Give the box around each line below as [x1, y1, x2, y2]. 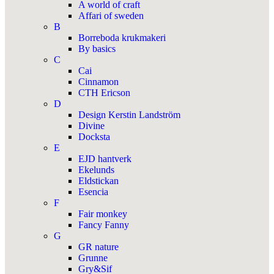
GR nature [78, 242, 119, 252]
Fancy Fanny [78, 220, 129, 230]
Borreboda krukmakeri [78, 32, 166, 43]
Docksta [78, 131, 110, 142]
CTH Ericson [78, 87, 130, 98]
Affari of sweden [78, 10, 144, 21]
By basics [78, 43, 116, 54]
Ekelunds [78, 165, 114, 175]
